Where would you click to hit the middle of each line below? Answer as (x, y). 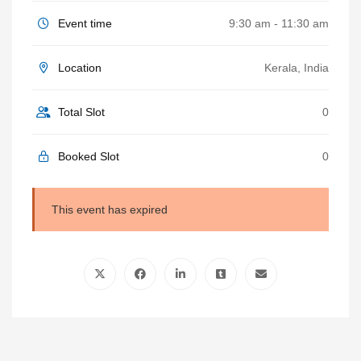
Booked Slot (87, 156)
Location (78, 67)
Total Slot (80, 112)
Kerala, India (297, 67)
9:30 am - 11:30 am (279, 23)
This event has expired (110, 209)
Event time (83, 23)
